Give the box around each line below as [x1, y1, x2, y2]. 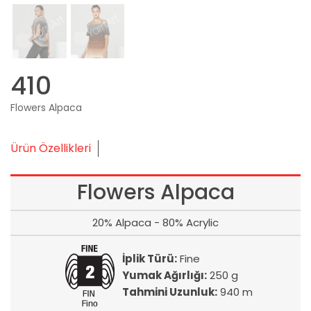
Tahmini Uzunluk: [122, 285, 217, 300]
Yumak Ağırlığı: [122, 268, 207, 283]
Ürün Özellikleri [10, 140, 91, 156]
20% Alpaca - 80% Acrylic [92, 215, 219, 230]
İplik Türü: [122, 251, 177, 267]
